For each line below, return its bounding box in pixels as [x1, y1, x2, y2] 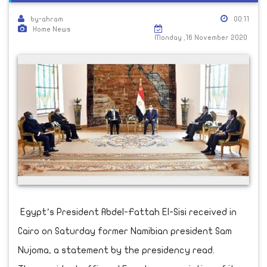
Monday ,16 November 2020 [154, 34, 247, 41]
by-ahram [30, 15, 63, 23]
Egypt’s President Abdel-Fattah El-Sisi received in [18, 207, 237, 217]
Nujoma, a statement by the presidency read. [18, 245, 215, 255]
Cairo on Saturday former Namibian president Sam [18, 226, 232, 236]
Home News [33, 26, 70, 33]
